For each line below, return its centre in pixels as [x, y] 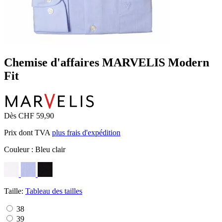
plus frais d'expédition [86, 132]
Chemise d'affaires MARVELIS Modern [107, 62]
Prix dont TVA [28, 132]
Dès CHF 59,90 [29, 115]
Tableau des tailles [54, 191]
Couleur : [20, 149]
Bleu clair [50, 149]
